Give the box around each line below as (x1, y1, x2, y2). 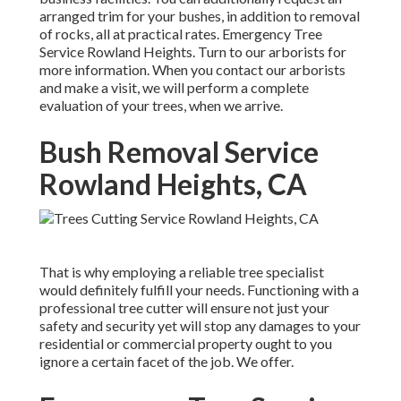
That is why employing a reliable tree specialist (39, 263, 324, 281)
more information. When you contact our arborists (39, 61, 346, 79)
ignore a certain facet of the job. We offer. (39, 353, 294, 371)
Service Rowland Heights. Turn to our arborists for (39, 43, 346, 61)
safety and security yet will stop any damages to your (39, 317, 361, 335)
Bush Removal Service (39, 134, 319, 170)
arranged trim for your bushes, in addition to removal (39, 7, 360, 25)
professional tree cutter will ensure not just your (39, 299, 329, 317)
